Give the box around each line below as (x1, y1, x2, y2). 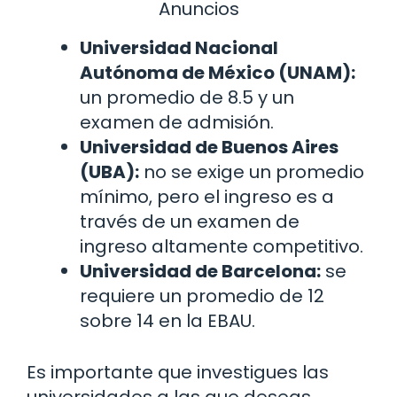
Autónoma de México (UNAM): (80, 59, 355, 85)
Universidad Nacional (80, 35, 278, 60)
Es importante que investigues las (27, 359, 329, 385)
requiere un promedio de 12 (80, 283, 324, 308)
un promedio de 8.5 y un (80, 84, 294, 110)
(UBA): (80, 159, 139, 184)
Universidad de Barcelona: (80, 258, 321, 284)
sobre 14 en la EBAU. (80, 307, 255, 333)
